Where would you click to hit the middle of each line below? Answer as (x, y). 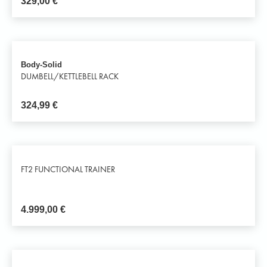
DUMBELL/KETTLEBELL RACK (70, 77)
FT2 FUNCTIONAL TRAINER (68, 170)
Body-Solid (41, 65)
